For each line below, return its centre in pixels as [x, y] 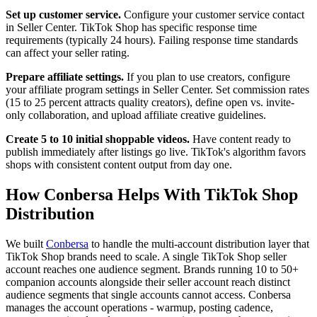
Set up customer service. [63, 14]
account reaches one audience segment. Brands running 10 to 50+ [152, 269]
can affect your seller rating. [68, 52]
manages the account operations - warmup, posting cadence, [139, 307]
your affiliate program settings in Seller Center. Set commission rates [157, 89]
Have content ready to [240, 139]
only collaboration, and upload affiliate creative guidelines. [136, 115]
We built [26, 243]
